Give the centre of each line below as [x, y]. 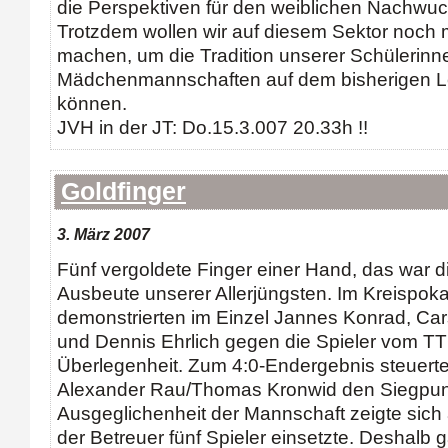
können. [92, 103]
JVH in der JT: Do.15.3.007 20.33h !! [212, 127]
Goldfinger [123, 191]
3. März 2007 [103, 234]
